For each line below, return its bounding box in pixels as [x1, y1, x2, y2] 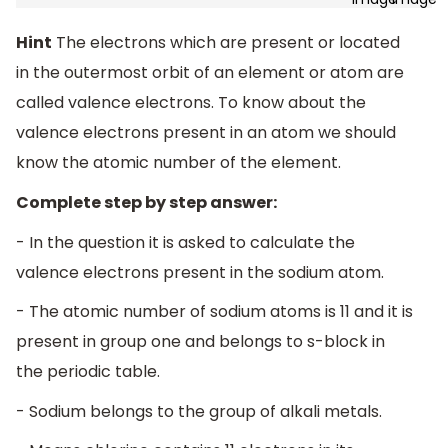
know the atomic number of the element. [16, 151, 341, 175]
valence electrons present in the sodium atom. [16, 260, 384, 284]
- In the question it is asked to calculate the [16, 230, 355, 254]
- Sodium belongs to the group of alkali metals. [16, 399, 382, 423]
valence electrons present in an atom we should [16, 121, 396, 145]
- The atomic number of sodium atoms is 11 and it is [16, 300, 413, 324]
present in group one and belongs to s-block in [16, 330, 385, 354]
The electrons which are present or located [52, 31, 400, 55]
